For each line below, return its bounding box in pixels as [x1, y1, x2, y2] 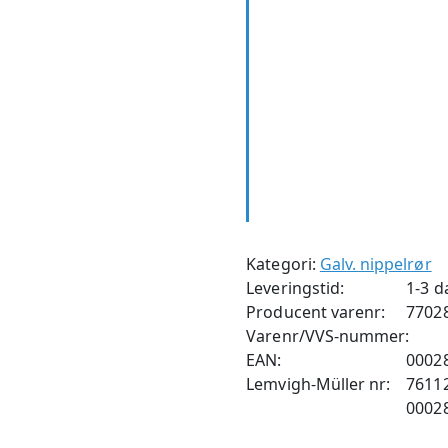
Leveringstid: [246, 277, 344, 299]
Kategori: [246, 253, 320, 275]
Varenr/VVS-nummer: [246, 325, 410, 347]
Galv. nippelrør [319, 253, 432, 275]
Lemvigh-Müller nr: [246, 373, 391, 395]
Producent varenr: [246, 301, 386, 323]
